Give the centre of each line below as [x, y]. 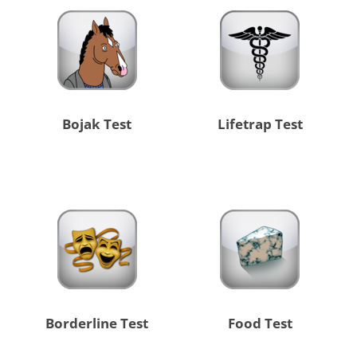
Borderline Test [97, 324]
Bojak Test [97, 124]
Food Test [260, 324]
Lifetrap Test [260, 124]
